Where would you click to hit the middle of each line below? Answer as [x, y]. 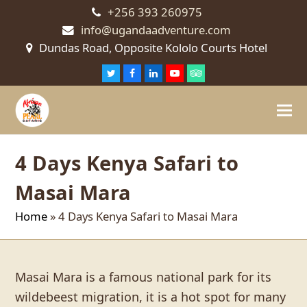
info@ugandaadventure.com [156, 30]
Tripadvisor [228, 73]
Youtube [198, 73]
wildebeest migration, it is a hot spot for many [151, 297]
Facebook [156, 73]
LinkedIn [177, 73]
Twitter [132, 73]
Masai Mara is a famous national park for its [144, 277]
